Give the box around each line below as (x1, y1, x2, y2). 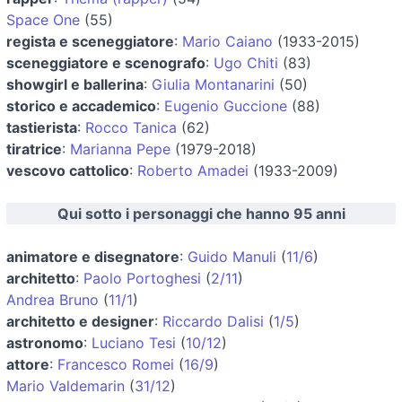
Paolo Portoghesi (83, 268, 201, 287)
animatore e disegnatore (6, 247, 179, 266)
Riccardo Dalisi (162, 311, 264, 330)
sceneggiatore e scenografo (6, 53, 205, 72)
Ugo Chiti (214, 53, 278, 72)
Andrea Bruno (6, 290, 99, 309)
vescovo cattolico (6, 161, 129, 179)
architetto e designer (6, 311, 154, 330)
